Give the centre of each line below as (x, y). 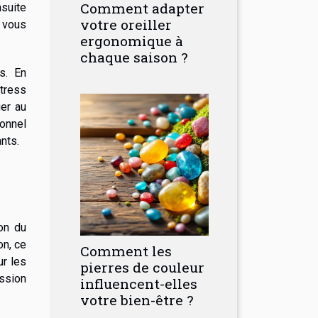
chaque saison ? (134, 57)
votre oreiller (126, 24)
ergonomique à (132, 41)
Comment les (126, 251)
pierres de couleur (142, 267)
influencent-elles (139, 284)
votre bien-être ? (137, 300)
